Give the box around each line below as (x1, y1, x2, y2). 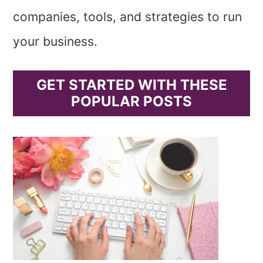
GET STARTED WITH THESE (36, 76, 227, 93)
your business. (13, 34, 98, 49)
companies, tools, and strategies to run (13, 9, 242, 24)
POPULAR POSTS (71, 93, 192, 110)
